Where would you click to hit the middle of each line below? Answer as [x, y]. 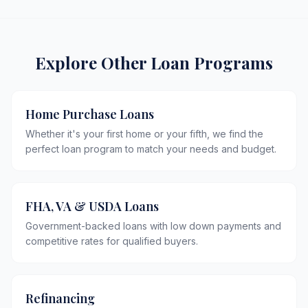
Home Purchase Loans [90, 114]
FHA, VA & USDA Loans [92, 206]
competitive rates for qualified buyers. [112, 241]
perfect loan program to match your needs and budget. [151, 149]
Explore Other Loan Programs [154, 63]
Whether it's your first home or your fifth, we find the [144, 134]
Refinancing [60, 298]
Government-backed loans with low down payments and [153, 226]
